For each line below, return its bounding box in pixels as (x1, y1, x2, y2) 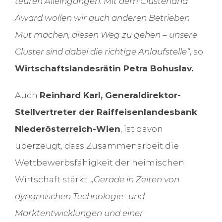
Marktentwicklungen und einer (14, 208, 143, 219)
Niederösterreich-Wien (14, 124, 120, 134)
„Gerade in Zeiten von (90, 174, 179, 185)
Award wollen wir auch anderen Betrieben (14, 13, 190, 23)
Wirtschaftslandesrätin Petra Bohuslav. (14, 63, 193, 74)
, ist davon (120, 124, 163, 134)
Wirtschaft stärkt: (14, 174, 91, 185)
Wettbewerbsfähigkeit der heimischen (14, 158, 184, 168)
